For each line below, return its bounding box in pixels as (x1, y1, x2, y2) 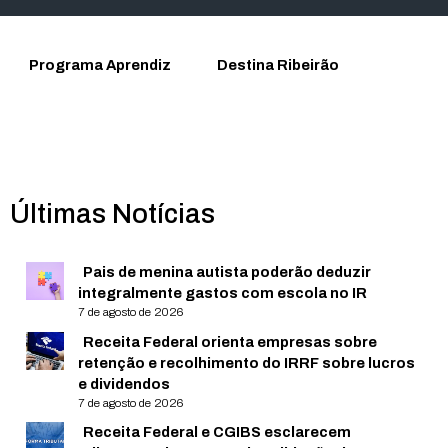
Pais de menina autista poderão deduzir (83, 264, 372, 280)
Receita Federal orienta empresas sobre (83, 334, 378, 350)
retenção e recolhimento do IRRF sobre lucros (78, 355, 416, 371)
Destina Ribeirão (217, 57, 340, 73)
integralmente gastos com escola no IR (78, 285, 368, 301)
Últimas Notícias (10, 199, 215, 229)
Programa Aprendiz (29, 57, 172, 73)
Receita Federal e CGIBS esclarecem (83, 424, 352, 440)
